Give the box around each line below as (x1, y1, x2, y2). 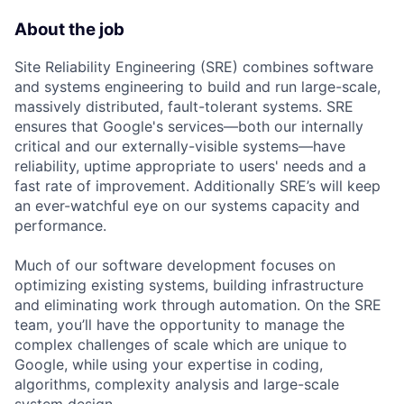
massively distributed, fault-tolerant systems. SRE (14, 96, 353, 115)
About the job (14, 19, 124, 41)
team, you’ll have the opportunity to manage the (14, 315, 344, 334)
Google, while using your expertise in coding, (14, 354, 323, 373)
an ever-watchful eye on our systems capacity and (14, 196, 360, 215)
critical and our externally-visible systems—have (14, 136, 345, 155)
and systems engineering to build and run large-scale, (14, 77, 381, 96)
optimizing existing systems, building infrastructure (14, 275, 363, 294)
